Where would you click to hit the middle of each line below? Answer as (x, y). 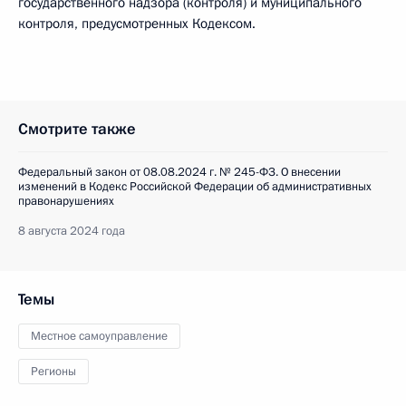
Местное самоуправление (99, 336)
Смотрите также (77, 129)
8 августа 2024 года (72, 231)
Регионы (53, 372)
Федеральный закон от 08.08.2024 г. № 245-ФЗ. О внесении (179, 172)
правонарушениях (66, 201)
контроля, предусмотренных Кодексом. (137, 24)
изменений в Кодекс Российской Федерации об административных (195, 187)
